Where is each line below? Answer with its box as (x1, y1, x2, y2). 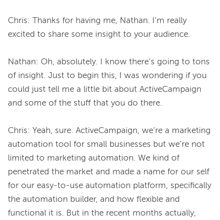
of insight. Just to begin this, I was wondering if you (8, 72, 207, 81)
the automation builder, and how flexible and (8, 195, 180, 204)
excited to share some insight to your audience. (8, 30, 190, 39)
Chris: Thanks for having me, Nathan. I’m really (8, 17, 187, 26)
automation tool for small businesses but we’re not (8, 140, 205, 149)
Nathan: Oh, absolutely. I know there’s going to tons (8, 58, 210, 67)
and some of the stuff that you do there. (8, 99, 162, 108)
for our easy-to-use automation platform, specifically (8, 182, 211, 191)
